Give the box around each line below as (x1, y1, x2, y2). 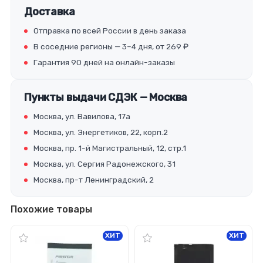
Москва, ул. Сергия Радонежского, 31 (33, 159, 176, 169)
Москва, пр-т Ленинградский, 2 (33, 175, 154, 185)
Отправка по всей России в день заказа (33, 26, 186, 36)
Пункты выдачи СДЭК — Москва (24, 91, 188, 104)
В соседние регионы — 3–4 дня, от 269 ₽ (33, 42, 188, 52)
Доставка (24, 5, 75, 19)
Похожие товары (11, 204, 92, 215)
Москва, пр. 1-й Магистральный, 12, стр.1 (33, 143, 186, 153)
